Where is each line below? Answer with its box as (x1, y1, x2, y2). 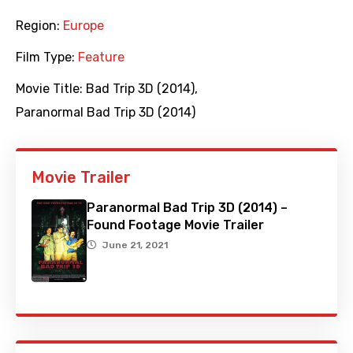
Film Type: (16, 50, 78, 65)
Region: (16, 18, 63, 34)
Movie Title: (16, 81, 86, 97)
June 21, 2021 (102, 240, 168, 251)
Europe (63, 18, 104, 34)
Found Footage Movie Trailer (87, 217, 264, 233)
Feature (78, 50, 124, 65)
